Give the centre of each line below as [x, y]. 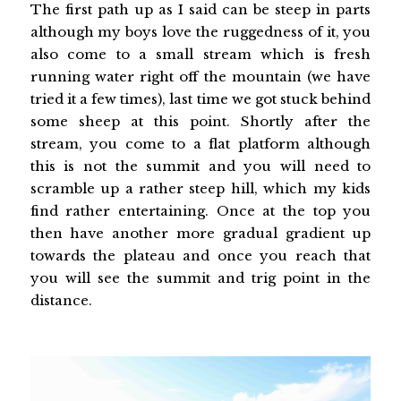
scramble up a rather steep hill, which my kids [200, 188]
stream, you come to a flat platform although [200, 143]
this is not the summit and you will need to [200, 166]
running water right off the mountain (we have [200, 76]
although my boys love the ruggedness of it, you [200, 31]
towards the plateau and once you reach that [200, 255]
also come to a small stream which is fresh [200, 54]
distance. [61, 300]
